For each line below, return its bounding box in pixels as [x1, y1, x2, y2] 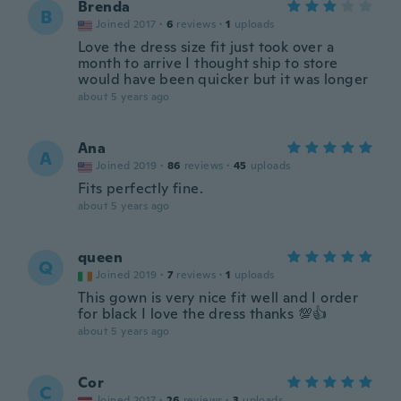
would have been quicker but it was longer [78, 70, 369, 89]
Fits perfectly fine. [78, 179, 203, 198]
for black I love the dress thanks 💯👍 [78, 304, 328, 323]
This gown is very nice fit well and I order [78, 288, 359, 307]
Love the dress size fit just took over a [78, 38, 334, 56]
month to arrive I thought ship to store [78, 54, 338, 73]
